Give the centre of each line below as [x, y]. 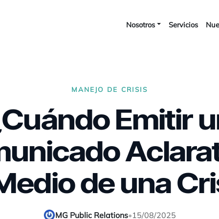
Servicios [184, 24]
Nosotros [140, 24]
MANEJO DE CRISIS [109, 89]
